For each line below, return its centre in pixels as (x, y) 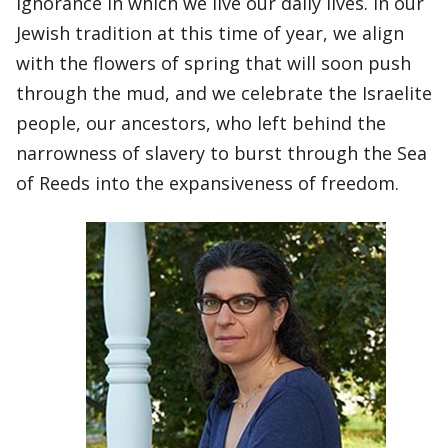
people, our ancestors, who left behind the (201, 123)
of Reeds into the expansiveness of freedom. (207, 183)
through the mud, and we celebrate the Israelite (224, 93)
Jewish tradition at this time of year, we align (210, 33)
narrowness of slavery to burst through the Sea (221, 153)
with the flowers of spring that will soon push (213, 63)
